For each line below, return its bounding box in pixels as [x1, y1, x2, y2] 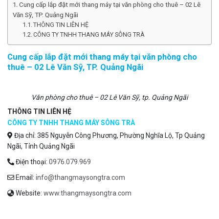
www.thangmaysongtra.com [44, 189, 131, 197]
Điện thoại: [14, 158, 49, 166]
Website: [14, 189, 44, 197]
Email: [14, 174, 36, 182]
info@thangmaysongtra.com [36, 174, 125, 182]
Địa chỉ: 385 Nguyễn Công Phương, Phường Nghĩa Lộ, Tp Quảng [13, 131, 205, 140]
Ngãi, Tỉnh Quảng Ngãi [7, 142, 75, 151]
